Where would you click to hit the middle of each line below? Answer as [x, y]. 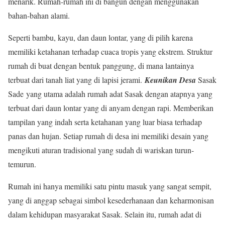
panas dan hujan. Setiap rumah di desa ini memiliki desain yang [108, 136]
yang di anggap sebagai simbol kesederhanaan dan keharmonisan [111, 200]
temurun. [22, 164]
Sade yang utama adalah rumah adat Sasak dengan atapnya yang [110, 93]
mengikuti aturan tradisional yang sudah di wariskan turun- [101, 150]
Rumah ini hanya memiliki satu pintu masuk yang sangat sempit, [110, 186]
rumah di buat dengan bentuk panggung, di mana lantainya [101, 65]
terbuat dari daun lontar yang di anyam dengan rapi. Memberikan [111, 107]
